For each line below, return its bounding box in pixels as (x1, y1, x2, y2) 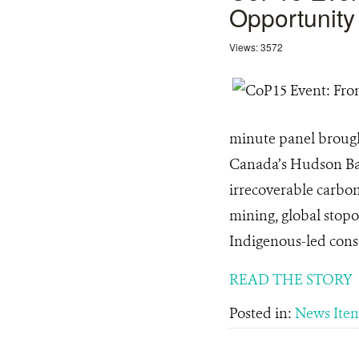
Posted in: (229, 304, 295, 323)
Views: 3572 (229, 40, 283, 54)
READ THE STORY (229, 270, 353, 289)
